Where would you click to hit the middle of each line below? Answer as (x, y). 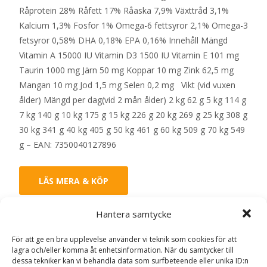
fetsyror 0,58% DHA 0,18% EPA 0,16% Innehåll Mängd (123, 40)
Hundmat (154, 223)
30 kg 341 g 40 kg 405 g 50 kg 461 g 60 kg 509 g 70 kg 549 (132, 130)
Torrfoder (195, 223)
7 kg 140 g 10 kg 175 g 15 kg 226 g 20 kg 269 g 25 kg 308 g (133, 115)
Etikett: (44, 238)
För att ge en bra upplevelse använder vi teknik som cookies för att (124, 239)
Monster (74, 238)
